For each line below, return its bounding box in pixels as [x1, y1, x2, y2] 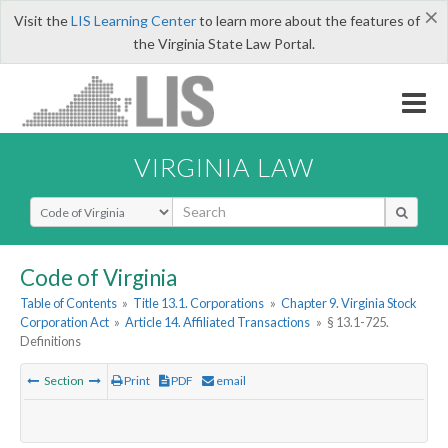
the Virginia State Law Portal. [133, 35, 315, 52]
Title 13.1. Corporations [133, 295, 265, 312]
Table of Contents [20, 295, 117, 312]
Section [42, 373, 86, 389]
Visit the [13, 12, 71, 29]
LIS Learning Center [70, 12, 196, 29]
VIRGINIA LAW [134, 151, 314, 182]
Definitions [20, 333, 81, 350]
